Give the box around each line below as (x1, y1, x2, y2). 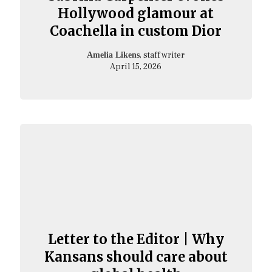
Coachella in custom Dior (50, 22, 222, 39)
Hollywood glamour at (58, 4, 214, 22)
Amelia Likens (87, 50, 140, 59)
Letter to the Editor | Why (47, 230, 224, 248)
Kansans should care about (44, 248, 228, 265)
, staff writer (140, 49, 185, 61)
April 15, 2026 (110, 61, 162, 72)
